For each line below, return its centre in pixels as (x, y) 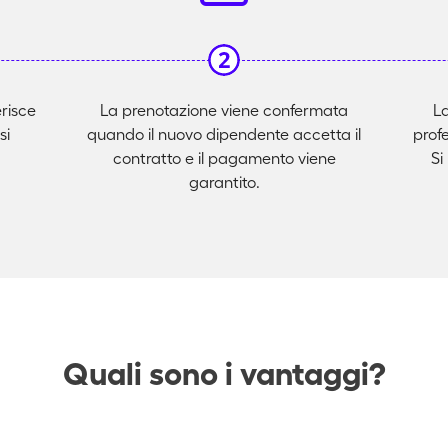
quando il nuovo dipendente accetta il (224, 134)
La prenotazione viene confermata (224, 110)
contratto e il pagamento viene (224, 158)
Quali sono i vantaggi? (224, 373)
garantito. (224, 182)
